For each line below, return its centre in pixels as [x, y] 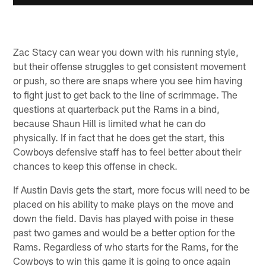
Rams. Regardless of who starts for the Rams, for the [126, 247]
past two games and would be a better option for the [124, 232]
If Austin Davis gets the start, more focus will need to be [132, 190]
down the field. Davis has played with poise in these [124, 218]
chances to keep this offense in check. [96, 166]
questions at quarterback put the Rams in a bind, [117, 109]
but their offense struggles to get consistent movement [130, 66]
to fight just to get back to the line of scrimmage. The [126, 95]
